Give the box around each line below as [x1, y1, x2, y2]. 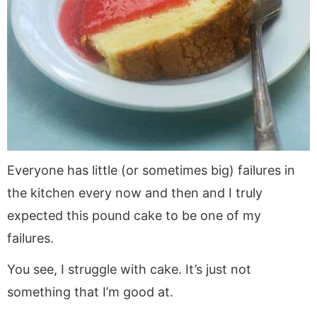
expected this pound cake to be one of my [7, 207, 261, 223]
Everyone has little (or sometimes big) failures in [7, 162, 295, 178]
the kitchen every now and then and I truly [7, 185, 263, 200]
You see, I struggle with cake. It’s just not [7, 261, 251, 277]
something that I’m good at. [7, 284, 173, 299]
